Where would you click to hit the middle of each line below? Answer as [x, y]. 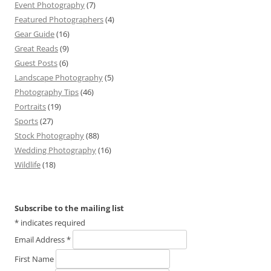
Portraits [30, 107]
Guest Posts [36, 63]
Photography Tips [47, 92]
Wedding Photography [55, 150]
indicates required [52, 223]
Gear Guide [34, 34]
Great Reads [36, 49]
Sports [26, 121]
